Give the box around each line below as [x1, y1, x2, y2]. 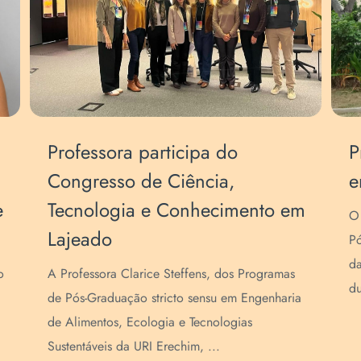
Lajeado [48, 224, 113, 253]
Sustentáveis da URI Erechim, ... [48, 336, 221, 355]
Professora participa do [48, 137, 239, 166]
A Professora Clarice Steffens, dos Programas [48, 263, 296, 283]
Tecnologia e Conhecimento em [48, 195, 306, 224]
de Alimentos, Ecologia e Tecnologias [48, 312, 253, 331]
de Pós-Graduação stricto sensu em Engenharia [48, 288, 302, 307]
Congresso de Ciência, [48, 166, 235, 195]
